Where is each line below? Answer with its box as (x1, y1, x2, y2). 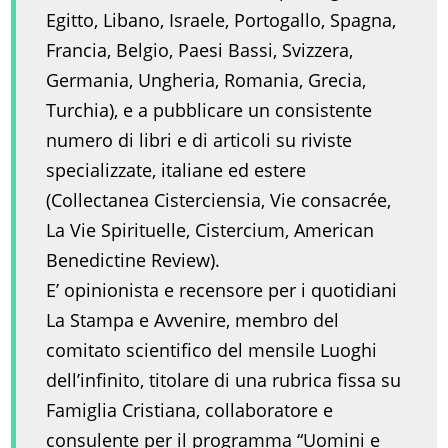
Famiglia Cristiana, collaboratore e (46, 398, 334, 423)
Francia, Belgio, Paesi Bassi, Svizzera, (46, 38, 354, 63)
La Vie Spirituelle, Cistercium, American (46, 218, 375, 243)
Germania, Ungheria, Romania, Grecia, (46, 68, 367, 93)
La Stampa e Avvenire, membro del (46, 308, 340, 333)
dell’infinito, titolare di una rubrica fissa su (46, 368, 402, 393)
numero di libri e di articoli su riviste (46, 128, 353, 153)
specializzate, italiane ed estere (46, 158, 307, 183)
